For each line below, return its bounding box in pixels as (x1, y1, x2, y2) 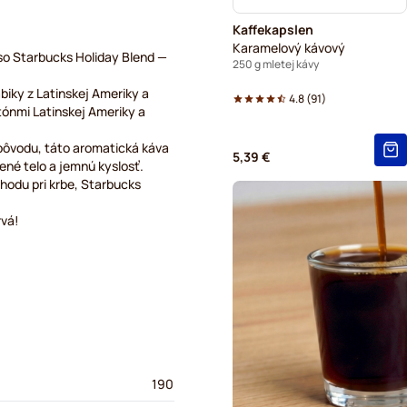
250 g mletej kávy (233, 56, 319, 72)
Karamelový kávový (233, 39, 345, 56)
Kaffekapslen (233, 21, 313, 38)
